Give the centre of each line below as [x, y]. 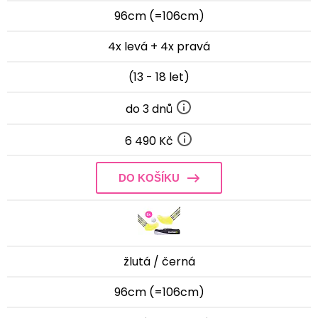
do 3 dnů [150, 109]
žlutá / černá [159, 262]
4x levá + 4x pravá [159, 46]
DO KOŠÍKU [149, 178]
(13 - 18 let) [159, 77]
